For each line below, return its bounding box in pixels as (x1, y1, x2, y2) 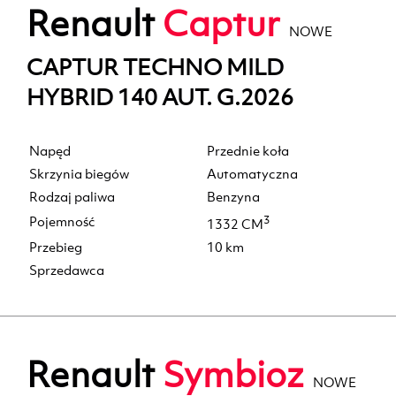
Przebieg (29, 239, 82, 256)
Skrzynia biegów (29, 165, 129, 183)
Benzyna (207, 188, 260, 206)
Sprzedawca (29, 262, 104, 279)
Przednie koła (207, 142, 289, 160)
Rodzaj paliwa (29, 188, 115, 206)
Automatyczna (207, 165, 298, 183)
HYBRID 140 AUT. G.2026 (27, 82, 293, 112)
